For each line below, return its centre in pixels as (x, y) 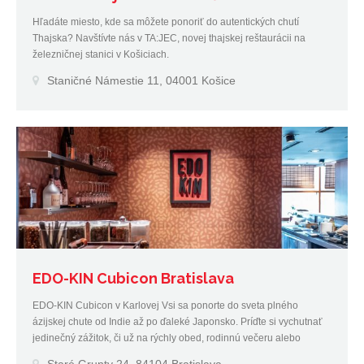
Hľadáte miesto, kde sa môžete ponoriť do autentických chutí (166, 22)
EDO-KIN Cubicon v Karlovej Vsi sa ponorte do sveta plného (165, 305)
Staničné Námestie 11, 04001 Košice (141, 80)
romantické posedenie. (83, 354)
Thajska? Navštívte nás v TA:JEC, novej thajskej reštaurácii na (169, 38)
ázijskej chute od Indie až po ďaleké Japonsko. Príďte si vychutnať (178, 321)
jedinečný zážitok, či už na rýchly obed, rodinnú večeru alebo (167, 338)
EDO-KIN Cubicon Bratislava (133, 278)
